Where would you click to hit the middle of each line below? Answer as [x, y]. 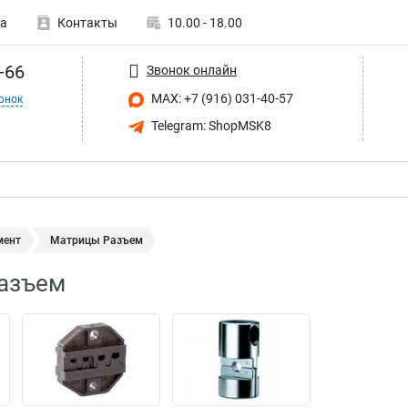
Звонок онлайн [192, 70]
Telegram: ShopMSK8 [210, 125]
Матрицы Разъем [97, 240]
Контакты [87, 23]
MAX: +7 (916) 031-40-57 [221, 98]
